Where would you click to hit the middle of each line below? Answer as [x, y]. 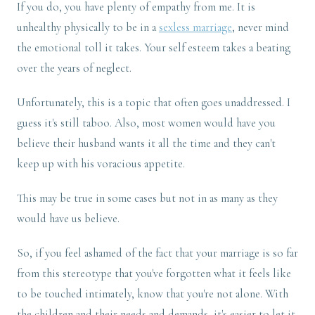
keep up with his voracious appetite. [102, 164]
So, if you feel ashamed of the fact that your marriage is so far [157, 253]
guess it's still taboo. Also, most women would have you [146, 123]
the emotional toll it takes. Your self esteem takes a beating [154, 48]
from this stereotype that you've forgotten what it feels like [154, 274]
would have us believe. [70, 219]
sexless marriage [195, 28]
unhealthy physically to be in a [88, 28]
